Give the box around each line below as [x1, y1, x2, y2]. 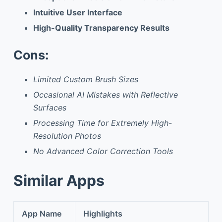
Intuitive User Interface [33, 7, 122, 18]
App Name [22, 208, 61, 219]
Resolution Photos [33, 130, 101, 141]
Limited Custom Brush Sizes [33, 74, 138, 85]
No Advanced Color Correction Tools [33, 146, 173, 156]
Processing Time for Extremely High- [33, 117, 172, 128]
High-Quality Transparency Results [33, 22, 169, 33]
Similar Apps [13, 171, 105, 189]
